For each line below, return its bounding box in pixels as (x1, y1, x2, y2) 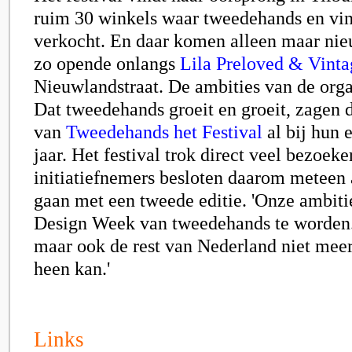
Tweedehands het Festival (66, 121, 262, 142)
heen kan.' (34, 258, 110, 279)
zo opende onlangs (34, 53, 180, 74)
